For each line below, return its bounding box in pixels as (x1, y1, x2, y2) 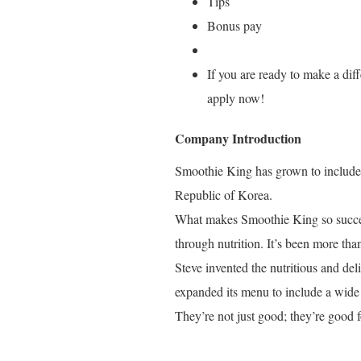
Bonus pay (207, 17, 262, 34)
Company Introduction (175, 129, 301, 147)
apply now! (207, 89, 264, 106)
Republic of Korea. (175, 186, 272, 203)
